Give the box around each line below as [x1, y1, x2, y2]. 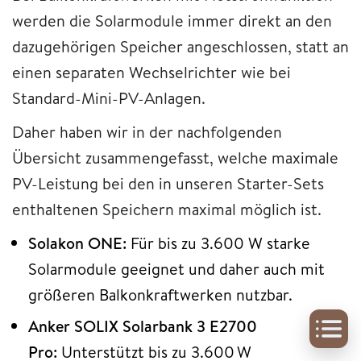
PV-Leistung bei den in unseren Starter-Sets [12, 172, 324, 195]
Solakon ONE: [28, 232, 127, 255]
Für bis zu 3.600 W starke [127, 232, 310, 255]
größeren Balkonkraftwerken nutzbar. [28, 284, 293, 306]
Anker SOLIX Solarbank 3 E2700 [28, 315, 257, 338]
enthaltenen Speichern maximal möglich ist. [12, 198, 322, 221]
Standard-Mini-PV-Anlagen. [12, 87, 205, 110]
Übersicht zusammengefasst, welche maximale [12, 147, 338, 169]
